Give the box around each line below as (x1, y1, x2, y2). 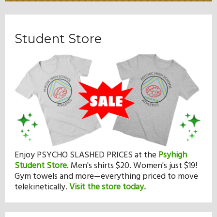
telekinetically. (15, 180, 69, 195)
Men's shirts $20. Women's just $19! (71, 159, 197, 173)
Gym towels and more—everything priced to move (15, 170, 198, 184)
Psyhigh (158, 148, 187, 163)
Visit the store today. (69, 180, 146, 195)
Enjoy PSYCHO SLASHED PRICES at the (15, 148, 158, 163)
